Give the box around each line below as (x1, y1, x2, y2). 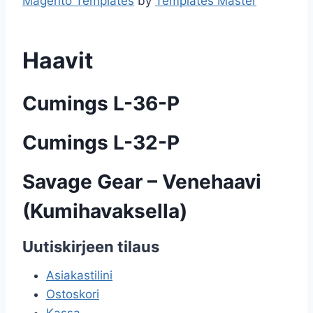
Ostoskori (46, 287, 99, 301)
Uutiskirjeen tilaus (22, 238, 159, 256)
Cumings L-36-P (22, 92, 180, 115)
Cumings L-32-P (22, 131, 180, 154)
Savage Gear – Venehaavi (22, 170, 261, 194)
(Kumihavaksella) (22, 199, 187, 223)
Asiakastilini (46, 268, 112, 282)
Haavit (22, 47, 93, 74)
